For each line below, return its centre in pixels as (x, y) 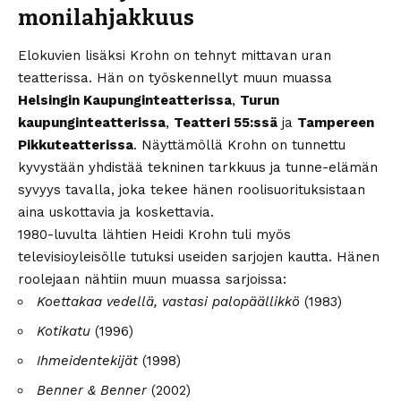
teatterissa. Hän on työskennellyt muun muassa (175, 78)
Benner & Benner (92, 391)
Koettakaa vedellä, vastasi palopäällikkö (168, 302)
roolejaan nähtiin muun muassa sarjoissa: (152, 280)
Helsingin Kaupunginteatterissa (125, 101)
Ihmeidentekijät (87, 361)
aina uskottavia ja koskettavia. (116, 213)
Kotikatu (64, 332)
